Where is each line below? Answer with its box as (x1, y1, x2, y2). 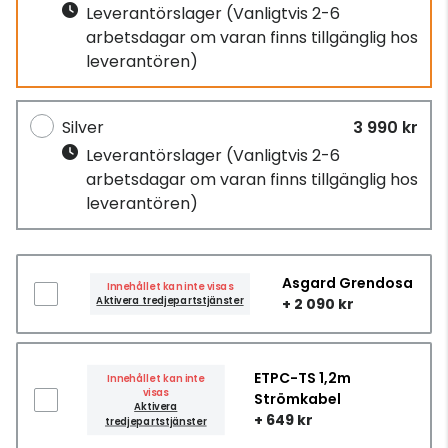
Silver (62, 115, 104, 139)
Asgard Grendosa (282, 272, 413, 293)
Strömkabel (253, 389, 341, 410)
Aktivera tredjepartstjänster (96, 293, 244, 308)
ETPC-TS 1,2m (253, 368, 351, 389)
